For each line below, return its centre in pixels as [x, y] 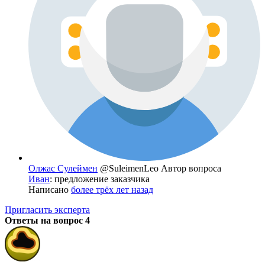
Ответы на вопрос [45, 221]
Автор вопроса [191, 169]
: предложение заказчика [100, 179]
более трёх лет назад [112, 190]
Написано [50, 190]
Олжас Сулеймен [63, 169]
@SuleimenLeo [130, 169]
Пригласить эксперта [47, 210]
